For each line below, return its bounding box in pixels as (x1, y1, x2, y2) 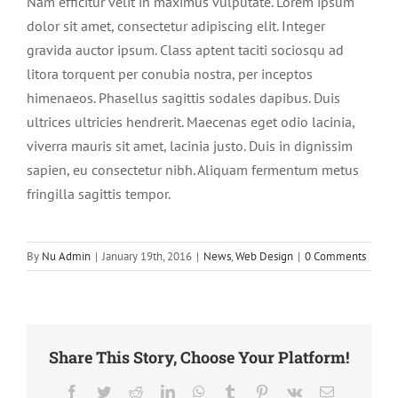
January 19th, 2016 (102, 249, 192, 264)
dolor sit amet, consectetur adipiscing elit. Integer (27, 17, 325, 35)
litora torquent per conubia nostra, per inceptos (27, 65, 313, 83)
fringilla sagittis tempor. (27, 185, 171, 203)
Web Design (235, 249, 293, 264)
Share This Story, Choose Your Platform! (49, 346, 349, 369)
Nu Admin (42, 249, 91, 264)
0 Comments (305, 249, 366, 264)
